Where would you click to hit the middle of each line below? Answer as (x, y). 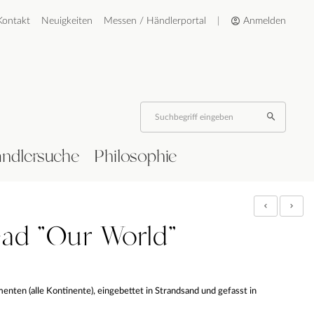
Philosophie (135, 157)
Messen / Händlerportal (155, 21)
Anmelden (263, 21)
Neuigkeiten (67, 21)
